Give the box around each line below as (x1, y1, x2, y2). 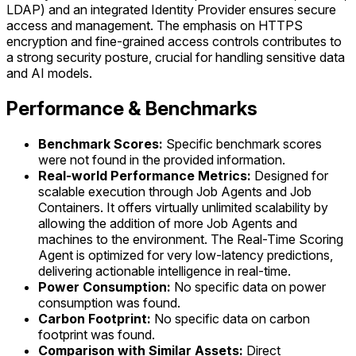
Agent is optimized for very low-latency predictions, (38, 247, 333, 264)
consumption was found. (38, 295, 180, 311)
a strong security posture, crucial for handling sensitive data (6, 49, 345, 66)
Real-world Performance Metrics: (38, 168, 251, 184)
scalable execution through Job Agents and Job (38, 184, 311, 200)
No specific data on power (171, 279, 326, 296)
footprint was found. (38, 327, 155, 343)
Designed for (251, 168, 328, 184)
